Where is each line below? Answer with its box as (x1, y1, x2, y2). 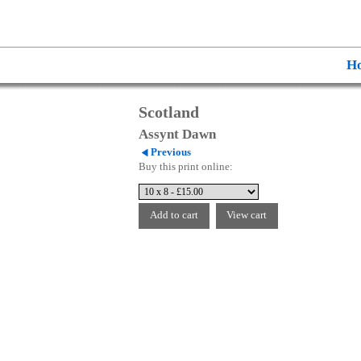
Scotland (139, 103, 199, 121)
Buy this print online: (139, 160, 233, 172)
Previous (150, 147, 191, 158)
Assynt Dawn (139, 127, 216, 142)
